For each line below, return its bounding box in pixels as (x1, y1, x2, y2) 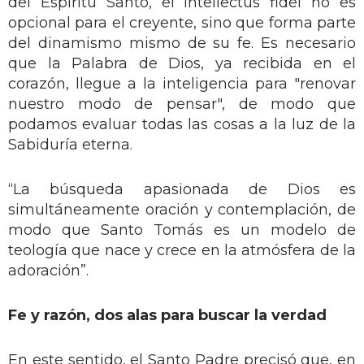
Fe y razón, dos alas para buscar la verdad (8, 305, 327, 324)
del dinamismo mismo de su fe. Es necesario (8, 33, 356, 52)
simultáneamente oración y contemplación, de (8, 200, 356, 219)
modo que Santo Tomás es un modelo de (8, 220, 356, 239)
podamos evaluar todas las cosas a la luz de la (8, 115, 356, 133)
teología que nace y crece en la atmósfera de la (8, 240, 356, 259)
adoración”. (8, 261, 89, 279)
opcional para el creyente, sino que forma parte (8, 13, 356, 32)
